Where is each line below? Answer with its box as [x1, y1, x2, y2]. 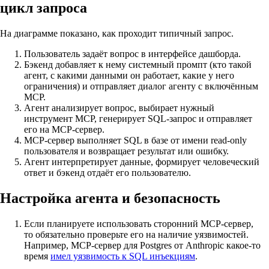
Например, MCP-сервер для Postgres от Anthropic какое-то [24, 240, 261, 250]
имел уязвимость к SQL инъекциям [50, 250, 195, 261]
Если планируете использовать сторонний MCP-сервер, [24, 218, 253, 229]
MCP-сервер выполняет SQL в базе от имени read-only [24, 134, 247, 145]
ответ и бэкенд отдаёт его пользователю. [24, 167, 191, 178]
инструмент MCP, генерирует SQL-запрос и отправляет [24, 113, 252, 124]
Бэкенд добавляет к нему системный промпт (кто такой [24, 59, 252, 70]
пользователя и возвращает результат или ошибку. [24, 145, 229, 156]
